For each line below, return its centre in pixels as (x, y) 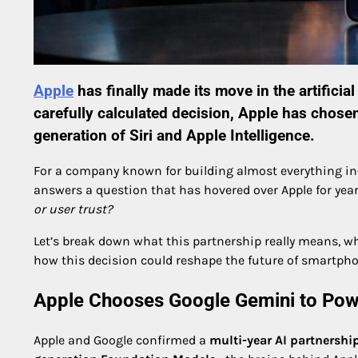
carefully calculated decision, (136, 113)
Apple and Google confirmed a (121, 340)
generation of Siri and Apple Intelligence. (174, 135)
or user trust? (73, 209)
